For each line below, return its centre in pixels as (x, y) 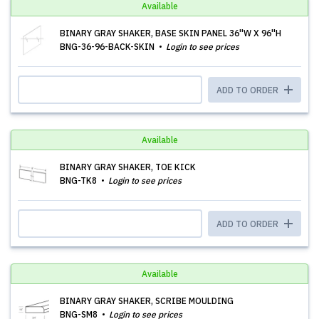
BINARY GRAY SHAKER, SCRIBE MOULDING (147, 301)
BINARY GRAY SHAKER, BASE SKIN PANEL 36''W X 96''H (171, 33)
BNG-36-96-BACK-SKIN (108, 47)
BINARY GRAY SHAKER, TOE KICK (128, 167)
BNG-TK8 (79, 181)
